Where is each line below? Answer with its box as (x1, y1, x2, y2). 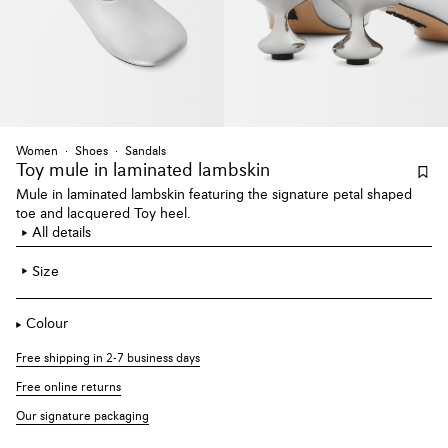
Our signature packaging (16, 411, 149, 424)
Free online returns (16, 382, 121, 395)
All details (32, 225, 91, 240)
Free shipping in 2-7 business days (16, 353, 200, 366)
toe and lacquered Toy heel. (16, 206, 191, 221)
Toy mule (16, 161, 89, 180)
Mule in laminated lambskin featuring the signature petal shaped (16, 187, 412, 202)
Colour (26, 317, 68, 332)
